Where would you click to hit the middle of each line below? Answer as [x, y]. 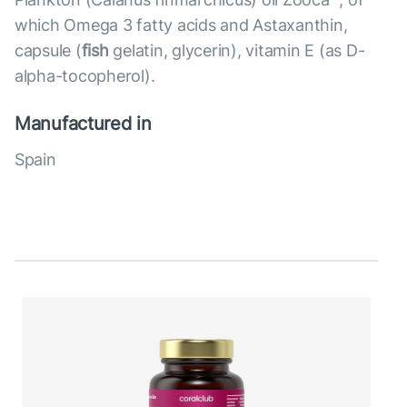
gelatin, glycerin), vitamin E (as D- [237, 51]
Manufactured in [83, 124]
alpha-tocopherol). [85, 76]
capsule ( [48, 51]
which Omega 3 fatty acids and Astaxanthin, [181, 25]
